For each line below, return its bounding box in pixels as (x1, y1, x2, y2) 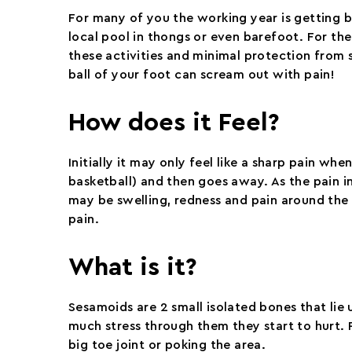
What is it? (68, 255, 197, 280)
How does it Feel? (68, 110, 280, 135)
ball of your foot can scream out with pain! (68, 68, 335, 81)
